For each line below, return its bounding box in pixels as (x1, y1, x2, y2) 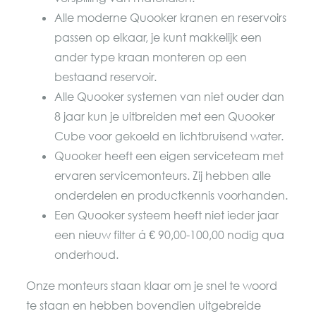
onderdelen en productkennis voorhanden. (54, 188, 288, 202)
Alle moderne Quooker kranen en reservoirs (54, 10, 287, 25)
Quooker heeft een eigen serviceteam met (54, 148, 284, 163)
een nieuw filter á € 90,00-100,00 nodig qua (54, 227, 285, 242)
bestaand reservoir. (54, 69, 157, 84)
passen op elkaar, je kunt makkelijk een (54, 30, 262, 44)
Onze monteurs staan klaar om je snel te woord (26, 278, 278, 293)
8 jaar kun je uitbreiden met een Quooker (54, 109, 276, 123)
